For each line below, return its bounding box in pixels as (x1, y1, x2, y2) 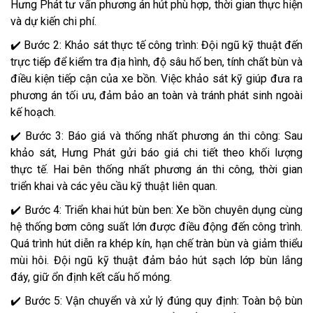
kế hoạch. (10, 105, 56, 119)
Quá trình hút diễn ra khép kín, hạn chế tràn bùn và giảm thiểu (10, 236, 303, 250)
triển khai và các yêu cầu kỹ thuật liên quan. (10, 179, 217, 193)
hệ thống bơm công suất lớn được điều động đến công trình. (10, 219, 303, 233)
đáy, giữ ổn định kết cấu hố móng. (10, 270, 172, 284)
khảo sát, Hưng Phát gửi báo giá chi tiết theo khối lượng (10, 145, 303, 159)
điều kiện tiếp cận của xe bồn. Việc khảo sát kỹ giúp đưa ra (10, 71, 303, 85)
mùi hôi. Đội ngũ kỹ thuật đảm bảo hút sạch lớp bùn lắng (10, 253, 303, 267)
